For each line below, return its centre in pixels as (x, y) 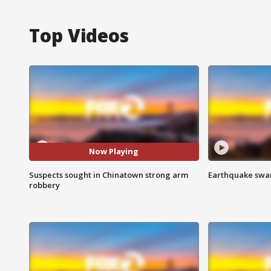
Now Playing (114, 152)
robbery (44, 185)
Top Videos (79, 35)
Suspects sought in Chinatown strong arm (109, 175)
